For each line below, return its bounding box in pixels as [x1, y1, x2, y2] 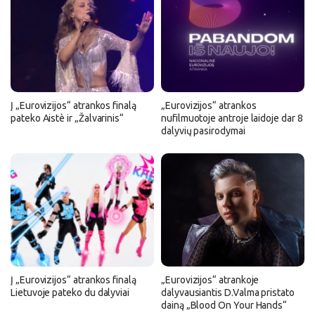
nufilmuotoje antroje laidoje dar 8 [161, 112, 303, 124]
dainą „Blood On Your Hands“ [161, 299, 288, 311]
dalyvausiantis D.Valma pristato [161, 286, 295, 298]
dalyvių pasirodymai [161, 124, 245, 136]
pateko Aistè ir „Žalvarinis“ [11, 112, 124, 124]
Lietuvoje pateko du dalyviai [11, 286, 130, 298]
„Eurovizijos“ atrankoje [161, 274, 259, 285]
